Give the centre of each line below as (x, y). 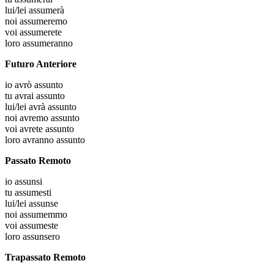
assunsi (28, 182)
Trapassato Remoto (45, 257)
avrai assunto (40, 96)
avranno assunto (54, 140)
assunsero (41, 237)
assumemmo (43, 215)
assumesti (33, 193)
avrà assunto (53, 107)
